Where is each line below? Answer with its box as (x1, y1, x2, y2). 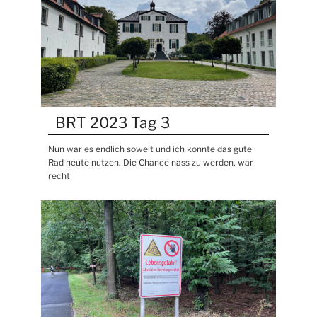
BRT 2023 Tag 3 (55, 113, 171, 132)
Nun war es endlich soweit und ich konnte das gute (48, 143, 253, 154)
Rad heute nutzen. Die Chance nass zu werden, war (48, 156, 254, 168)
